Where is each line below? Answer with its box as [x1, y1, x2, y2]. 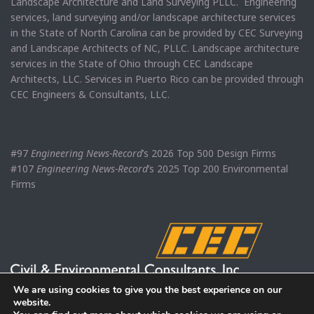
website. [13, 296, 50, 309]
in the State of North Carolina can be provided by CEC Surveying [11, 25, 303, 39]
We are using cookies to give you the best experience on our [13, 283, 282, 296]
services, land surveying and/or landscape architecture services [11, 10, 296, 24]
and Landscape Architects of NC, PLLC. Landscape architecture [11, 41, 299, 55]
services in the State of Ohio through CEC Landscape [11, 56, 253, 70]
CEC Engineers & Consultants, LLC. [11, 87, 170, 101]
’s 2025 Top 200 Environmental [148, 161, 288, 175]
